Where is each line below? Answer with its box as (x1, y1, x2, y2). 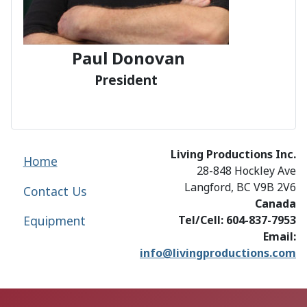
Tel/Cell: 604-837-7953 (178, 212, 296, 228)
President (95, 71, 158, 89)
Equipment (23, 212, 86, 230)
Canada (255, 196, 296, 212)
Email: (263, 229, 296, 245)
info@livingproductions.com (140, 245, 296, 261)
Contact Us (23, 182, 86, 199)
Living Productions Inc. (171, 147, 296, 162)
